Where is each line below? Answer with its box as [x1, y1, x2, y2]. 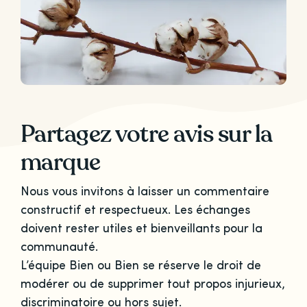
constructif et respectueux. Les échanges [20, 204, 250, 217]
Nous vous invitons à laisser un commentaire [20, 185, 269, 198]
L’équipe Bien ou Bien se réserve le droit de [20, 259, 261, 272]
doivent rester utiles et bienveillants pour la [20, 222, 262, 235]
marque [20, 145, 101, 178]
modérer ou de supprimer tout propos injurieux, [20, 278, 285, 291]
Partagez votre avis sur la [20, 117, 273, 150]
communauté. [20, 241, 98, 254]
